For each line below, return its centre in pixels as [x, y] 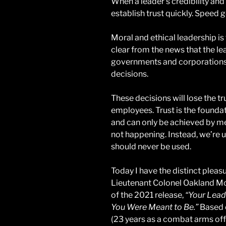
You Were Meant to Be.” [155, 207]
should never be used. [151, 146]
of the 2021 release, [148, 195]
